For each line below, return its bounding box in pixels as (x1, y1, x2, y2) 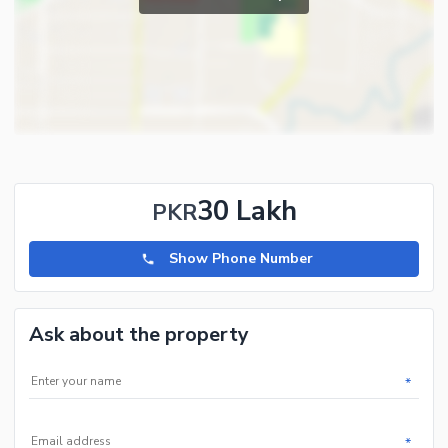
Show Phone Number (169, 249, 314, 269)
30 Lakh (196, 192, 297, 231)
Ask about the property (29, 321, 249, 349)
